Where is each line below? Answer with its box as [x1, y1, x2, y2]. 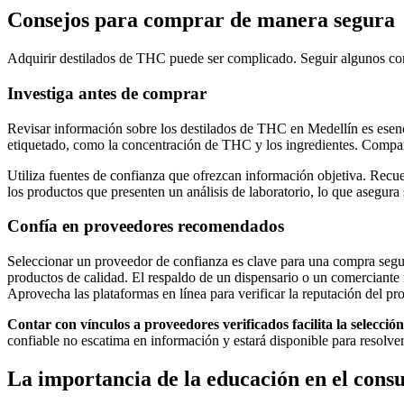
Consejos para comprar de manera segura [7, 8, 395, 32]
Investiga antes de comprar [7, 83, 207, 103]
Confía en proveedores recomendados [7, 216, 284, 236]
